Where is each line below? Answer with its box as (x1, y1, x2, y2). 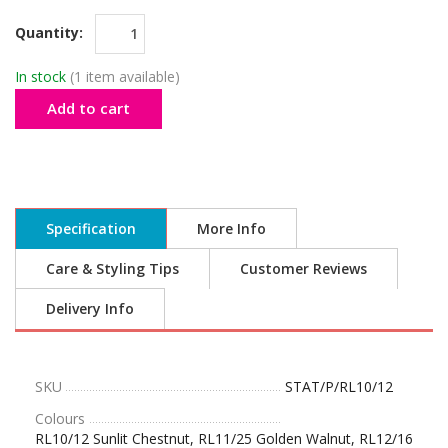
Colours (35, 408, 85, 428)
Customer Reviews (240, 258, 367, 278)
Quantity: (15, 22, 87, 42)
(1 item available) (70, 66, 180, 86)
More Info (197, 218, 266, 238)
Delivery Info (46, 298, 134, 318)
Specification (46, 218, 136, 238)
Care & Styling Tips (46, 258, 179, 278)
